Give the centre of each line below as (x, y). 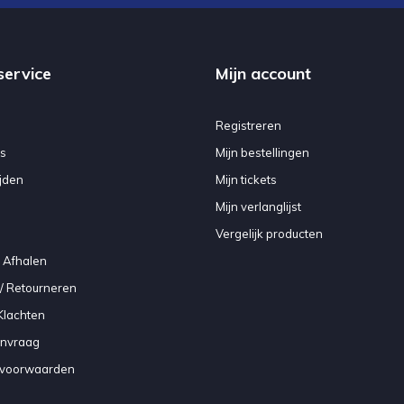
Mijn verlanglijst (258, 206)
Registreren (248, 125)
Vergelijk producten (269, 233)
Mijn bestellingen (262, 152)
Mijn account (263, 73)
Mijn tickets (246, 179)
